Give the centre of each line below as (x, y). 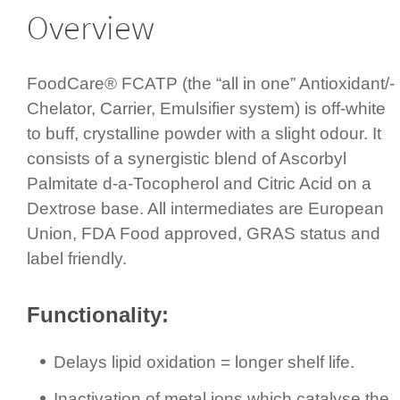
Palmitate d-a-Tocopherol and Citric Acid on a (199, 183)
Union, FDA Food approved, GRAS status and (204, 233)
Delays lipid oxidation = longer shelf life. (204, 362)
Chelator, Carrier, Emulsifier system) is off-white (206, 108)
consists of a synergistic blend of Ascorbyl (187, 158)
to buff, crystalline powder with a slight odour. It (204, 133)
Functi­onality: (98, 314)
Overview (91, 29)
